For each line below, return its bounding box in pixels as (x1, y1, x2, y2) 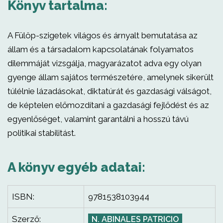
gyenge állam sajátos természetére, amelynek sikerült (7, 72, 214, 82)
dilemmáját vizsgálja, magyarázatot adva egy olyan (7, 58, 202, 68)
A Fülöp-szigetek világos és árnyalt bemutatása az (7, 30, 198, 40)
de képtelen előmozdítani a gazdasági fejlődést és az (7, 100, 209, 110)
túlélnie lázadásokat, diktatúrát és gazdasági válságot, (7, 86, 212, 96)
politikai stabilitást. (7, 128, 76, 138)
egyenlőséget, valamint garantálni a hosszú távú (7, 114, 189, 124)
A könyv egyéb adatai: (7, 160, 145, 175)
